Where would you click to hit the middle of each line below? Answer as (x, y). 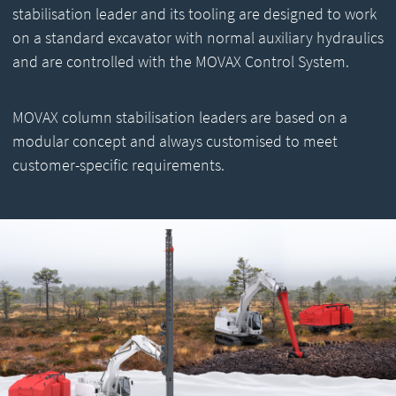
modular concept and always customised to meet (175, 141)
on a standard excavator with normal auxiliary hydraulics (198, 38)
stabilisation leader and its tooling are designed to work (194, 14)
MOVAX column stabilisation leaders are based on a (180, 118)
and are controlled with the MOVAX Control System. (181, 62)
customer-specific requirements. (118, 165)
